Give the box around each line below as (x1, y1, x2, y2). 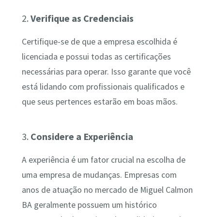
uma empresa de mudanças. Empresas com (21, 170, 177, 181)
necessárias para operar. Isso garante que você (21, 66, 191, 77)
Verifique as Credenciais (30, 12, 134, 24)
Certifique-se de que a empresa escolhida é (21, 36, 177, 47)
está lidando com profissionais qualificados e (21, 81, 185, 93)
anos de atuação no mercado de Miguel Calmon (21, 185, 193, 196)
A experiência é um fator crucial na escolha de (21, 155, 186, 166)
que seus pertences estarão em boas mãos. (21, 96, 178, 108)
